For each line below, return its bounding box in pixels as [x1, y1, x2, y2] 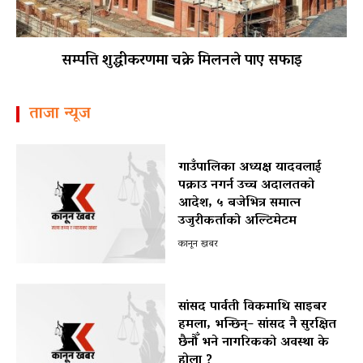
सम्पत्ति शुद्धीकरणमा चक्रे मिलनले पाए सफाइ [61, 47, 302, 75]
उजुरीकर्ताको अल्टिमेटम [177, 209, 297, 234]
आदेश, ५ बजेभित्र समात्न [177, 191, 301, 216]
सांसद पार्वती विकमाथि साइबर [177, 294, 327, 319]
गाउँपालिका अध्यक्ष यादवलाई [177, 156, 322, 181]
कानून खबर [177, 235, 218, 254]
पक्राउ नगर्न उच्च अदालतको [177, 173, 314, 199]
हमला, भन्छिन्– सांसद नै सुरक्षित [177, 312, 336, 337]
